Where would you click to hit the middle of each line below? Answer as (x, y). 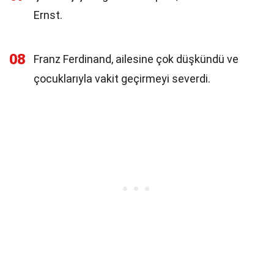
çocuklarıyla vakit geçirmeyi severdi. (122, 79)
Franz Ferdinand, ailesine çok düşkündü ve (136, 59)
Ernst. (48, 15)
